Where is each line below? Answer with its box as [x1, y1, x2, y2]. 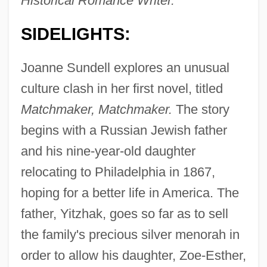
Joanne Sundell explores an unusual [20, 60, 229, 75]
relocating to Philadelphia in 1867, [20, 164, 215, 179]
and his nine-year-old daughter [20, 143, 195, 159]
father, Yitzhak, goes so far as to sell [20, 206, 228, 221]
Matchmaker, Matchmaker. [20, 101, 172, 117]
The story [172, 101, 229, 117]
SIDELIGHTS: [20, 24, 131, 44]
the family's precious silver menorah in [20, 226, 240, 242]
